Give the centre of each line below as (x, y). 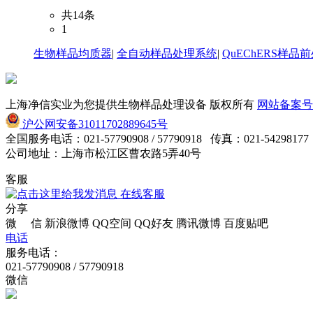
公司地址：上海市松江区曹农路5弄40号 (103, 153)
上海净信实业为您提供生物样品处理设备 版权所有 (131, 104)
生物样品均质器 (73, 53)
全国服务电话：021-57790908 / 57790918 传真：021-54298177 (157, 139)
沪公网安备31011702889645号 (94, 124)
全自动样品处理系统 (167, 53)
